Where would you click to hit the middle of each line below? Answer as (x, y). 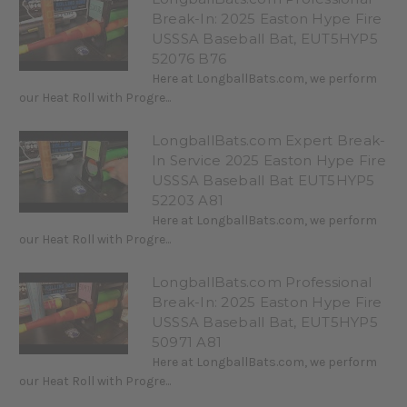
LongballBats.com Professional (262, 282)
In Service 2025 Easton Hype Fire (268, 160)
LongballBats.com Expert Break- (268, 140)
